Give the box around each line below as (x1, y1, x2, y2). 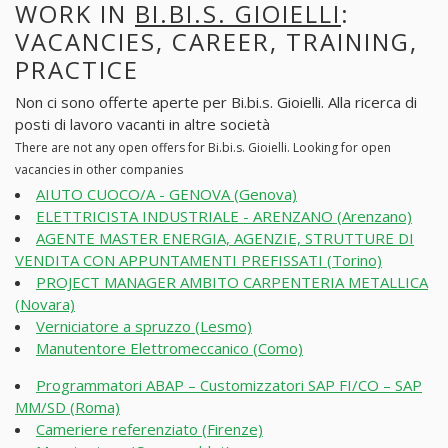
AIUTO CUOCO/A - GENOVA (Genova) (36, 184, 297, 205)
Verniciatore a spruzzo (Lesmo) (36, 316, 252, 337)
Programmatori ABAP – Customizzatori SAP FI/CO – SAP (36, 375, 422, 396)
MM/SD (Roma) (15, 397, 120, 418)
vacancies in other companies (15, 161, 183, 179)
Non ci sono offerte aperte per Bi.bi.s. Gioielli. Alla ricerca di (15, 92, 417, 113)
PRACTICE (15, 52, 139, 86)
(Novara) (15, 294, 75, 315)
